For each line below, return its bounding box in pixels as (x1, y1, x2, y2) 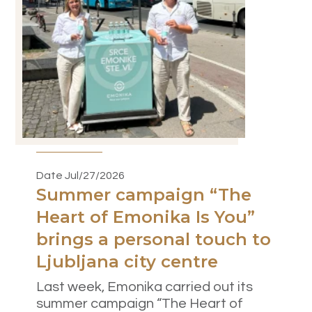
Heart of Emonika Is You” (36, 207, 255, 228)
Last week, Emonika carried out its (36, 280, 253, 295)
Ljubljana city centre (36, 251, 218, 272)
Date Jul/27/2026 (36, 170, 125, 182)
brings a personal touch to (36, 229, 271, 250)
